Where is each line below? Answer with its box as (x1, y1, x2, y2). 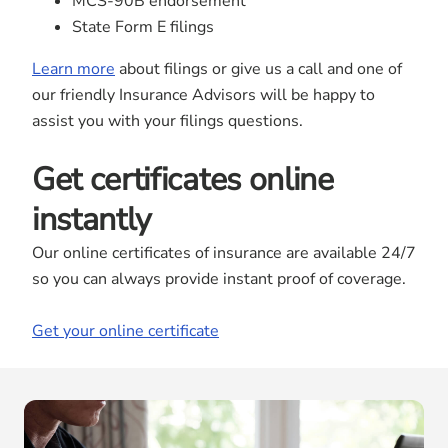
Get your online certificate (32, 320, 219, 342)
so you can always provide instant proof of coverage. (32, 268, 406, 290)
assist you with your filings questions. (32, 110, 303, 132)
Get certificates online (32, 158, 334, 201)
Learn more (32, 58, 115, 80)
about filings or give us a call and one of (115, 58, 402, 80)
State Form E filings (72, 16, 214, 38)
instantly (32, 198, 152, 241)
